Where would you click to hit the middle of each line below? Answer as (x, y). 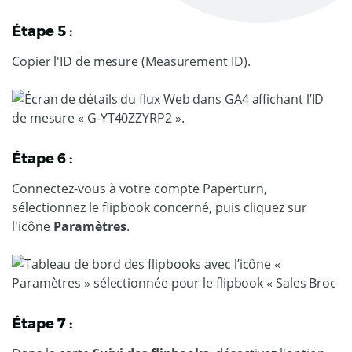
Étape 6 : (42, 159)
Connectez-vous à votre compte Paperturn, (139, 189)
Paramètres (90, 226)
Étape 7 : (42, 324)
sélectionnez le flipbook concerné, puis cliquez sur (159, 207)
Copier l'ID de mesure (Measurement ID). (131, 61)
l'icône (33, 226)
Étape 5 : (42, 31)
